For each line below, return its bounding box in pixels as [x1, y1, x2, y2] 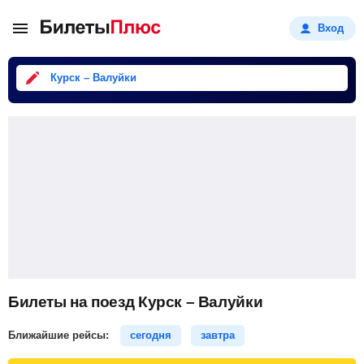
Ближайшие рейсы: [8, 329, 112, 341]
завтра [201, 329, 235, 341]
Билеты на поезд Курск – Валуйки [8, 293, 263, 310]
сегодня [130, 329, 171, 341]
